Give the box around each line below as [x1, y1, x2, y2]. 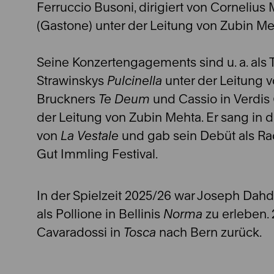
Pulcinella [107, 73, 162, 88]
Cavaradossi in [37, 224, 124, 240]
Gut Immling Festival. [37, 146, 158, 161]
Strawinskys [37, 73, 107, 88]
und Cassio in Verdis [150, 91, 273, 106]
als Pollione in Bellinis [37, 206, 163, 221]
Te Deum [98, 91, 150, 106]
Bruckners [37, 91, 98, 106]
